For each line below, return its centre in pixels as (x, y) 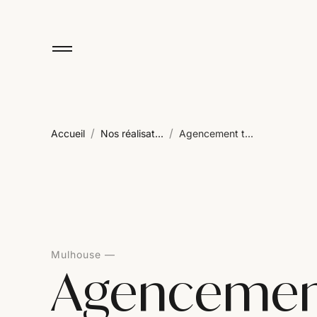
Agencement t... (216, 133)
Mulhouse (76, 254)
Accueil (68, 133)
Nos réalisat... (132, 133)
